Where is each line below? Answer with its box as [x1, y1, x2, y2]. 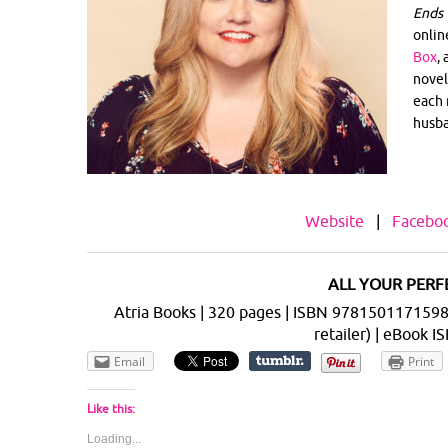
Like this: [87, 400, 135, 416]
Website [305, 211, 364, 230]
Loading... [87, 431, 141, 446]
